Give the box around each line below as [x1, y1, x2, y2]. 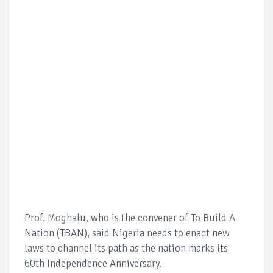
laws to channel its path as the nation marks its [24, 241, 228, 255]
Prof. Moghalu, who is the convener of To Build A [24, 211, 235, 224]
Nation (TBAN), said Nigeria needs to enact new [24, 226, 230, 239]
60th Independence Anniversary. [24, 257, 162, 270]
